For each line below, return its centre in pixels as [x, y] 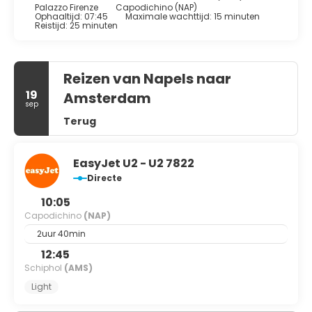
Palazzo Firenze [67, 8]
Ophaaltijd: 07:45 [71, 17]
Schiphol [44, 268]
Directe [104, 178]
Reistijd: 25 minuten [76, 26]
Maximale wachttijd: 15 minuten [193, 17]
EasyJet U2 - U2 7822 [134, 164]
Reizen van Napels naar [147, 79]
